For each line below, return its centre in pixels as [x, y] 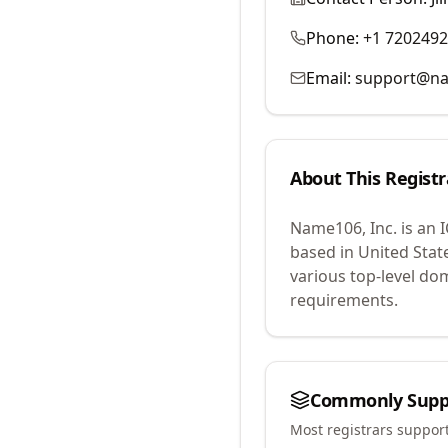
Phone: [332, 38]
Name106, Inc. [343, 228]
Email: [328, 78]
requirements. [344, 300]
